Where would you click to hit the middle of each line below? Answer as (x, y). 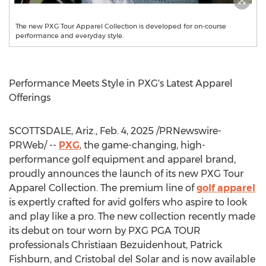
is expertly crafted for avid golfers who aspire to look (128, 202)
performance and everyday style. (69, 36)
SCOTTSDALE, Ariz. (52, 131)
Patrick (206, 245)
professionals (40, 245)
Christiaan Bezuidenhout (129, 245)
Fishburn (29, 259)
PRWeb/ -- (34, 145)
